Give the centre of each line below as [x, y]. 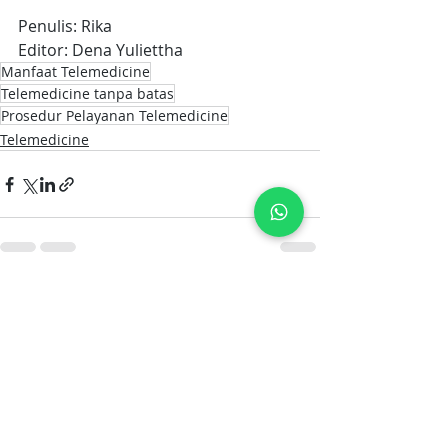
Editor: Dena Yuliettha [100, 50]
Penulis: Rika [65, 26]
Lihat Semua [278, 298]
